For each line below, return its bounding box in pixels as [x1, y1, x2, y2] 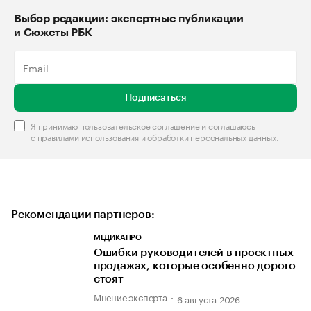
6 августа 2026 [176, 292, 241, 306]
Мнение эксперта [93, 289, 167, 304]
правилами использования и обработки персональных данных [37, 130, 276, 144]
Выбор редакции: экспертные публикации [14, 13, 244, 25]
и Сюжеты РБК [14, 27, 92, 39]
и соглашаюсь [199, 119, 255, 133]
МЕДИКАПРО [93, 234, 142, 242]
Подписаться [125, 93, 186, 103]
